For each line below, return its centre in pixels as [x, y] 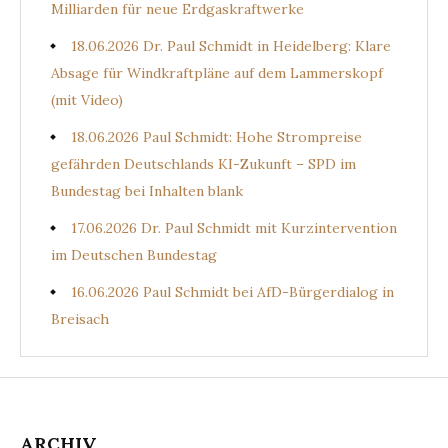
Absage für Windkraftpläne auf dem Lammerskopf [217, 72]
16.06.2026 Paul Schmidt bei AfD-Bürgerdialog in [232, 291]
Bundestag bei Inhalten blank [147, 190]
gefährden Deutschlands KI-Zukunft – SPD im [203, 163]
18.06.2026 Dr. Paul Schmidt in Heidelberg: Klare [231, 45]
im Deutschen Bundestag [134, 254]
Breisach [80, 318]
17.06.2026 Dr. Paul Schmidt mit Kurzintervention [234, 227]
